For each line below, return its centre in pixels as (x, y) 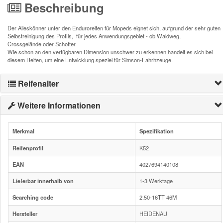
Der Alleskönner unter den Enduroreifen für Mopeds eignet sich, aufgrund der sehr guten (114, 28)
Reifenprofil (28, 148)
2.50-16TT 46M (158, 197)
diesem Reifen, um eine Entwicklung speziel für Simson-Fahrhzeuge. (91, 60)
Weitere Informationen (58, 106)
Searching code (33, 197)
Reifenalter (37, 84)
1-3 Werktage (156, 181)
